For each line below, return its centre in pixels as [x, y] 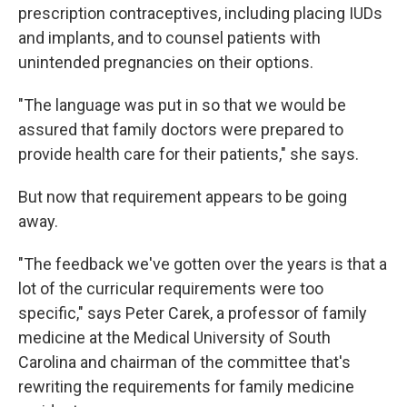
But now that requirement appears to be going [183, 197]
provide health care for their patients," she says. [189, 154]
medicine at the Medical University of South [174, 338]
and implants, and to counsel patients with [169, 38]
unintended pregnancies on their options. [166, 62]
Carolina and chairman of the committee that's [184, 362]
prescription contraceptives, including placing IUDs [200, 13]
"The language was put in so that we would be [182, 105]
